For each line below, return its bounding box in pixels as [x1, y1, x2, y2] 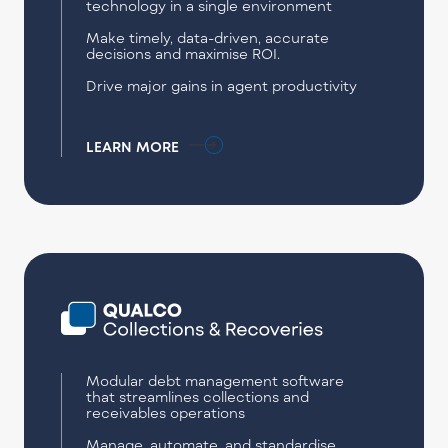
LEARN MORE [85, 137, 179, 155]
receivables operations [85, 403, 245, 421]
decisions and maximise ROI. [85, 45, 280, 62]
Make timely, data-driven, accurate [85, 29, 329, 46]
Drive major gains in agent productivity [85, 77, 357, 94]
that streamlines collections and [85, 387, 309, 405]
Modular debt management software [85, 371, 344, 389]
